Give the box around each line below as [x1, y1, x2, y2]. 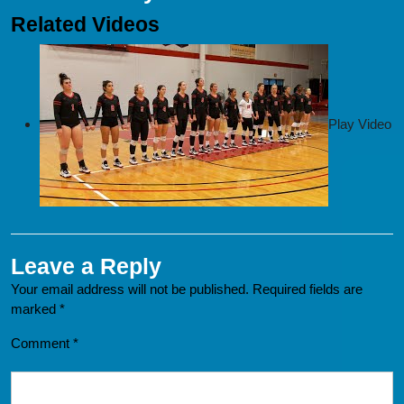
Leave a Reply [11, 253, 161, 279]
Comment [11, 335, 73, 351]
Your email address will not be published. [11, 281, 249, 297]
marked [11, 301, 60, 317]
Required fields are [252, 281, 363, 297]
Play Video [328, 115, 391, 132]
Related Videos [11, 13, 160, 36]
